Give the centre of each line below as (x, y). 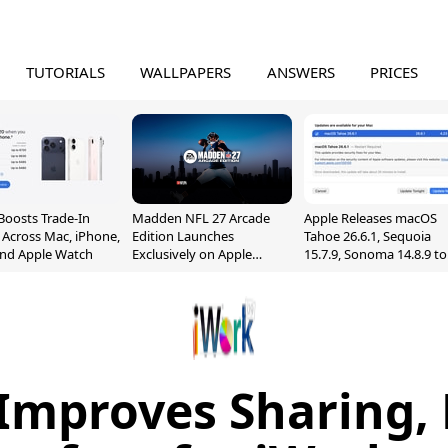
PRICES (394, 72)
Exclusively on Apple (192, 254)
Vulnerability (341, 290)
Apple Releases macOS (370, 218)
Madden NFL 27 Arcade (201, 218)
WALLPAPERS (186, 72)
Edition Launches (183, 236)
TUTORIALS (65, 72)
